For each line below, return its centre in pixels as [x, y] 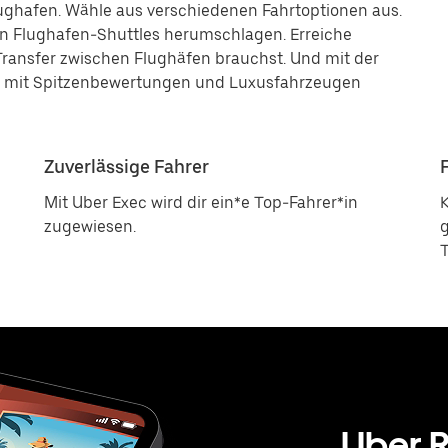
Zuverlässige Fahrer [126, 166]
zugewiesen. [90, 226]
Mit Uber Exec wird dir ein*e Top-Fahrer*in [201, 202]
